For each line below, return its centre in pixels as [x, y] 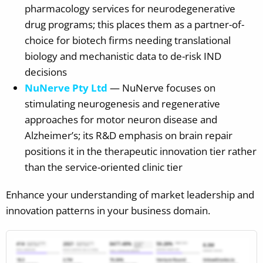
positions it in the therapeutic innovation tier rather [141, 151]
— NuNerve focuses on [161, 87]
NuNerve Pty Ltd [66, 87]
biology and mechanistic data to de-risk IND [123, 56]
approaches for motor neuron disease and [121, 119]
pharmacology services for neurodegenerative [130, 8]
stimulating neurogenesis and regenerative [122, 103]
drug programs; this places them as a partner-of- [134, 24]
